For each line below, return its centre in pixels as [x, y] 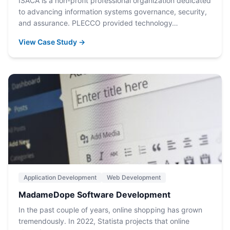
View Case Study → [52, 42]
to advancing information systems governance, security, [113, 12]
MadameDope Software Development [94, 195]
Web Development [134, 177]
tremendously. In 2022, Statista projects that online [104, 221]
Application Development [60, 177]
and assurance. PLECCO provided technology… [98, 23]
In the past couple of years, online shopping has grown [110, 210]
